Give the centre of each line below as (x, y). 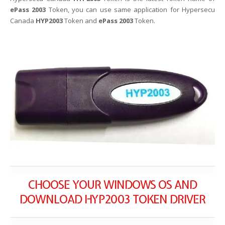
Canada (23, 20)
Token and (81, 20)
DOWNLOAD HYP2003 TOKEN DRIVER (113, 199)
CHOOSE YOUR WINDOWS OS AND (113, 185)
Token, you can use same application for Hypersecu (132, 9)
